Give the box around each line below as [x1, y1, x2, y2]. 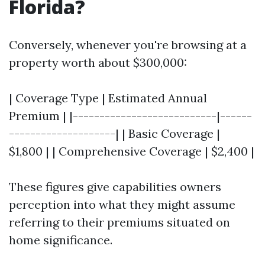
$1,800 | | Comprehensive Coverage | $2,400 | [9, 144, 254, 159]
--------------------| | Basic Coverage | [9, 126, 220, 141]
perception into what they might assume [9, 197, 235, 212]
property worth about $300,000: [9, 55, 187, 70]
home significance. [9, 232, 112, 247]
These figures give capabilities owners [9, 179, 221, 194]
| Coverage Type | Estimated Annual [9, 91, 207, 105]
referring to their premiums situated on [9, 215, 230, 230]
